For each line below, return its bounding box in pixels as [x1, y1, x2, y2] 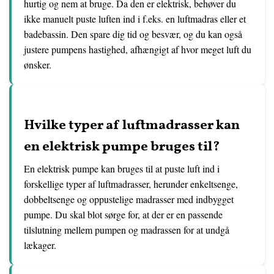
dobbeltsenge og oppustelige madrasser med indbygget [24, 193, 234, 206]
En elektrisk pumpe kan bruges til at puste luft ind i [24, 162, 220, 175]
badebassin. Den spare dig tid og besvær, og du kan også [24, 28, 242, 40]
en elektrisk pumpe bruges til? [24, 138, 220, 157]
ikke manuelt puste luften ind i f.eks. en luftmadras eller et [24, 12, 246, 25]
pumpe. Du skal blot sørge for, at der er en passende [24, 208, 223, 221]
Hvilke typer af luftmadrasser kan [24, 116, 240, 135]
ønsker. [24, 58, 51, 71]
